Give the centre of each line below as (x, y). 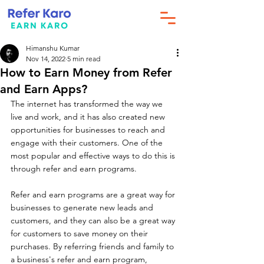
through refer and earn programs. (74, 169)
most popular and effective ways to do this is (94, 156)
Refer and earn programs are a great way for (94, 194)
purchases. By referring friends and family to (93, 246)
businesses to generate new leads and (83, 207)
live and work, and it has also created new (89, 117)
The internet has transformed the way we (88, 104)
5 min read (84, 59)
